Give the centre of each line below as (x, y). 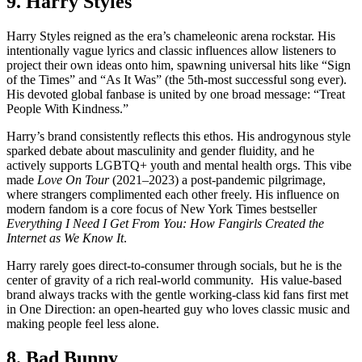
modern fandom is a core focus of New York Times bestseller (162, 208)
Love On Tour (73, 179)
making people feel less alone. (83, 323)
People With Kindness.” (67, 108)
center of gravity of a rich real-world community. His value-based (174, 280)
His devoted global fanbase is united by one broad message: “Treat (176, 94)
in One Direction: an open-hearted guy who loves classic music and (178, 309)
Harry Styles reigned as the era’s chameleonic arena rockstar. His (171, 36)
